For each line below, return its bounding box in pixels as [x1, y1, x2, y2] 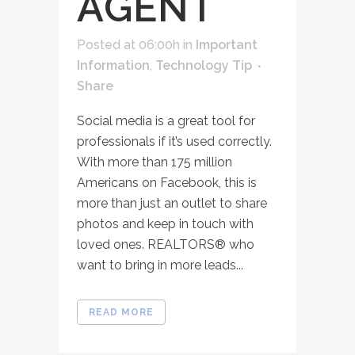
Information [77, 57, 150, 73]
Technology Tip [155, 57, 252, 73]
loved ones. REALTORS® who [77, 236, 254, 252]
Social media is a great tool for [77, 113, 255, 128]
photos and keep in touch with [77, 216, 254, 231]
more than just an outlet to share [77, 195, 267, 211]
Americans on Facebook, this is [77, 174, 257, 190]
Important [196, 36, 258, 52]
